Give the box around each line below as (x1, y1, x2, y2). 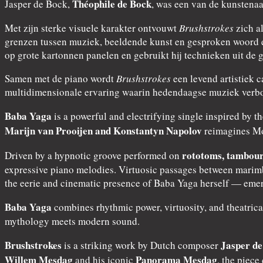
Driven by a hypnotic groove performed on (5, 149, 182, 163)
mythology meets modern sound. (5, 214, 140, 228)
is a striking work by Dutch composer (62, 238, 221, 252)
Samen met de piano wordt (5, 72, 116, 86)
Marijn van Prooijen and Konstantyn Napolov (5, 123, 202, 139)
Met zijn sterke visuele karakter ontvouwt (5, 21, 179, 35)
